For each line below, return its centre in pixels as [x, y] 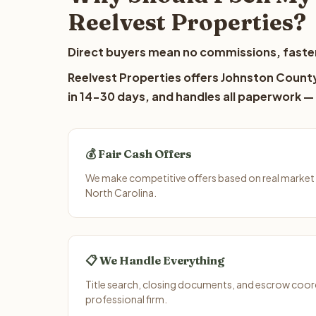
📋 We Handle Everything [155, 260]
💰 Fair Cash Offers [139, 154]
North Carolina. [121, 193]
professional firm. [126, 299]
